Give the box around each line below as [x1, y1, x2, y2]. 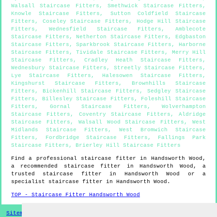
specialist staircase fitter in [11, 178, 116, 185]
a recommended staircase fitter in [11, 163, 140, 169]
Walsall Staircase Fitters [11, 2, 99, 9]
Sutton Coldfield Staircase [110, 10, 206, 16]
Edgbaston [175, 33, 206, 40]
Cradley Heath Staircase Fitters [84, 57, 202, 63]
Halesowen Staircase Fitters [102, 72, 202, 78]
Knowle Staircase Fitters [11, 10, 100, 16]
